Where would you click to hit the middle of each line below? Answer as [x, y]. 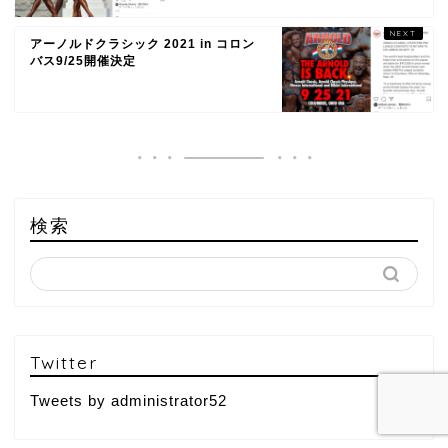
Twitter [64, 361]
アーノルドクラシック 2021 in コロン [142, 43]
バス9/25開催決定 [83, 60]
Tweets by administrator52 [128, 400]
